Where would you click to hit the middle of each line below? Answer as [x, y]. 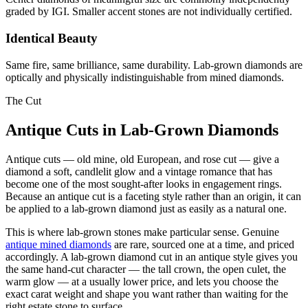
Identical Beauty [52, 38]
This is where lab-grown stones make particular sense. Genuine [142, 232]
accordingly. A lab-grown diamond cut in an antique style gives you [152, 256]
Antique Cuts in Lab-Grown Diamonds [142, 130]
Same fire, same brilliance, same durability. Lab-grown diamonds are [154, 65]
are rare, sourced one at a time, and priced [204, 244]
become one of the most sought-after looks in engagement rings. [144, 184]
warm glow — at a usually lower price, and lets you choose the [142, 281]
